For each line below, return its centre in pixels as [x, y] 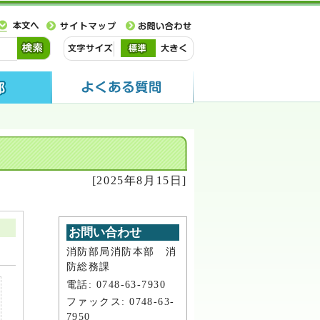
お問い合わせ [105, 232]
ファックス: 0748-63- [121, 302]
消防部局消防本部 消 [122, 251]
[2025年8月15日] [139, 180]
